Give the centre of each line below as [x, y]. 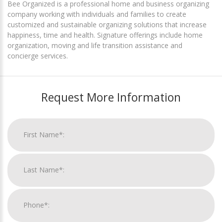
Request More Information [111, 97]
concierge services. [38, 55]
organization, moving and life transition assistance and [95, 45]
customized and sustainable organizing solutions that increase [107, 24]
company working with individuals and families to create [97, 14]
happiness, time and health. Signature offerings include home [105, 35]
